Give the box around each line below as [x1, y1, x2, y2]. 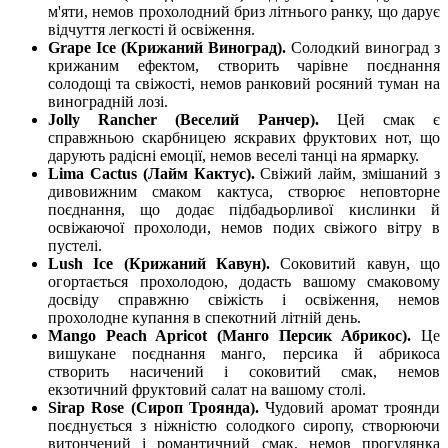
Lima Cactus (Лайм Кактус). [48, 165, 261, 183]
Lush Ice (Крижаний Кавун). [48, 255, 281, 273]
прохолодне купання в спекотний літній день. [48, 309, 361, 327]
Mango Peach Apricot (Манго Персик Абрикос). [48, 327, 421, 345]
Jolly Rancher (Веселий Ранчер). [48, 111, 337, 129]
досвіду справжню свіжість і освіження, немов [48, 291, 440, 309]
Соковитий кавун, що [280, 255, 441, 273]
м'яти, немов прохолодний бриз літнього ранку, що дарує [48, 3, 440, 21]
